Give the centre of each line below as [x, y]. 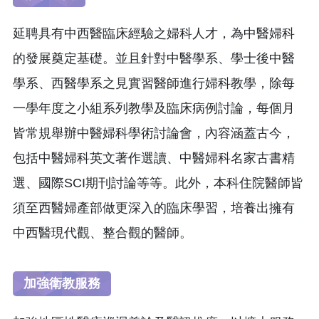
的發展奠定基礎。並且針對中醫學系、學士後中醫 [154, 58]
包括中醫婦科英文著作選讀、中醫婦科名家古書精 [154, 158]
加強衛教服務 [62, 283]
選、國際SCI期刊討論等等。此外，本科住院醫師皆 [158, 183]
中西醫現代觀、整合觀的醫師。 [103, 232]
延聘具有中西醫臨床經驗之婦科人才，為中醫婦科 [154, 33]
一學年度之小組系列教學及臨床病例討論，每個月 [154, 108]
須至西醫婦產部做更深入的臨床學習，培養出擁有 [154, 208]
